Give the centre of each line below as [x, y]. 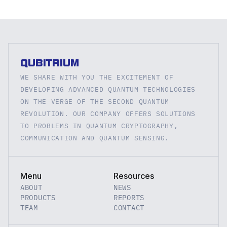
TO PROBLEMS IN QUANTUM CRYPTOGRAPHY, [99, 126]
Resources [134, 176]
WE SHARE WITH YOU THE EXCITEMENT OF [97, 77]
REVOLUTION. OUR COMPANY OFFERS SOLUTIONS [108, 114]
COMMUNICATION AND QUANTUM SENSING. [95, 138]
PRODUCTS [38, 198]
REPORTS [129, 198]
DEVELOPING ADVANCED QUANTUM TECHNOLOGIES [108, 89]
